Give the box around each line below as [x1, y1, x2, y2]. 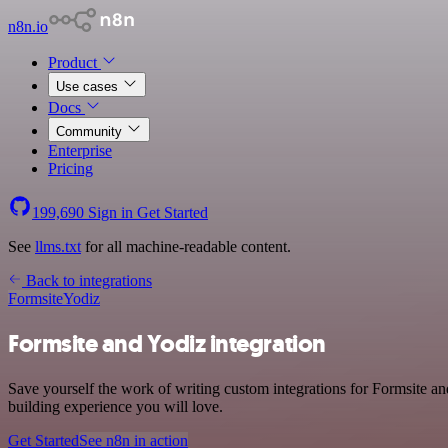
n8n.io [8, 18, 48, 35]
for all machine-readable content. [81, 238, 291, 255]
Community [56, 124, 126, 139]
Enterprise [48, 142, 112, 159]
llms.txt [35, 238, 81, 255]
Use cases [56, 79, 122, 94]
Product [48, 54, 101, 71]
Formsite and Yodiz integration [8, 327, 326, 360]
